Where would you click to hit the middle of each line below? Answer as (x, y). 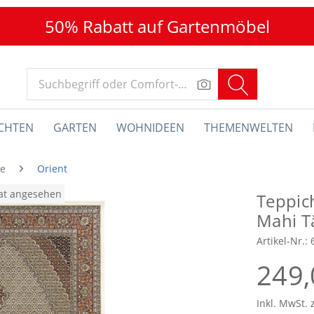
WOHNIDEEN (150, 128)
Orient (52, 169)
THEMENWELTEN (248, 128)
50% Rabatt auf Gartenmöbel (157, 26)
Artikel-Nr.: (284, 241)
